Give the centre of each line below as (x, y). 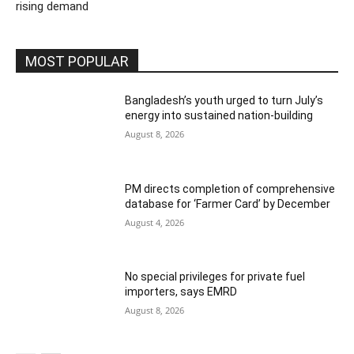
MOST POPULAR (77, 61)
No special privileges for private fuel (215, 277)
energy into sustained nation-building (219, 115)
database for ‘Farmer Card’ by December (229, 203)
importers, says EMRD (181, 292)
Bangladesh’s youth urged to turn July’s (224, 100)
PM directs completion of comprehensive (230, 188)
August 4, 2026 (155, 222)
